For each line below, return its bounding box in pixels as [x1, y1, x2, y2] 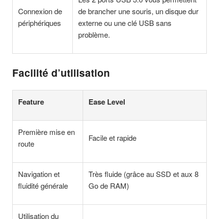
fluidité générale [18, 180, 68, 191]
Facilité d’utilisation [12, 65, 110, 80]
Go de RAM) [88, 180, 130, 191]
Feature [18, 96, 44, 108]
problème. [78, 29, 110, 40]
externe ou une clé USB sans [78, 17, 172, 28]
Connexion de [18, 5, 63, 16]
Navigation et [18, 169, 60, 179]
